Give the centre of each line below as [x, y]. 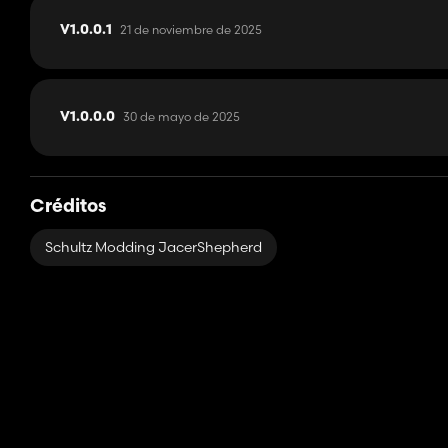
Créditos [68, 208]
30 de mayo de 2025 [181, 117]
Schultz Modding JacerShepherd [153, 247]
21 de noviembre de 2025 [191, 30]
